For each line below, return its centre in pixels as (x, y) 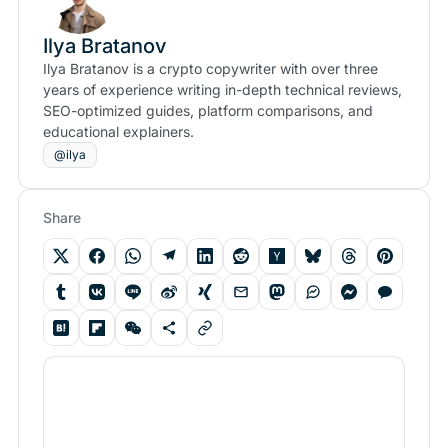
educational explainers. (118, 132)
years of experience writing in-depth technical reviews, (222, 90)
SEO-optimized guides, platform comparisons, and (208, 111)
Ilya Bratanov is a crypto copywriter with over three (210, 69)
